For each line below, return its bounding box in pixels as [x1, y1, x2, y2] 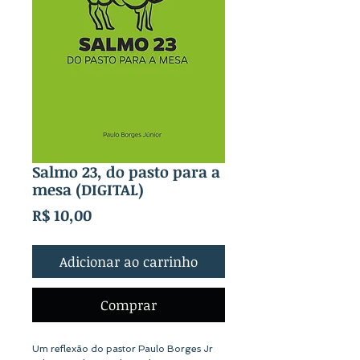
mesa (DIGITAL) [32, 178, 144, 200]
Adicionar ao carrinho [59, 252, 198, 271]
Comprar [100, 295, 157, 314]
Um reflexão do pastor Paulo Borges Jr [32, 342, 213, 354]
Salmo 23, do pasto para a [32, 161, 220, 182]
